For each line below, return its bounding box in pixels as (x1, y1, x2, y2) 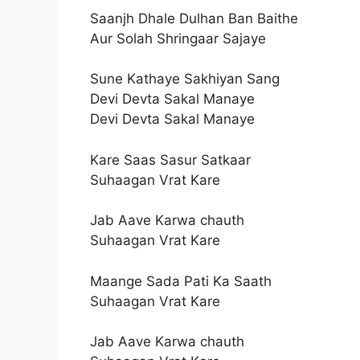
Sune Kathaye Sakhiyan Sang (90, 71, 280, 88)
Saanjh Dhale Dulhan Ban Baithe (90, 10, 298, 27)
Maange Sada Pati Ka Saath (90, 272, 272, 289)
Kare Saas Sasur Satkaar (90, 151, 251, 168)
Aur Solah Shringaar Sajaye (90, 30, 266, 47)
